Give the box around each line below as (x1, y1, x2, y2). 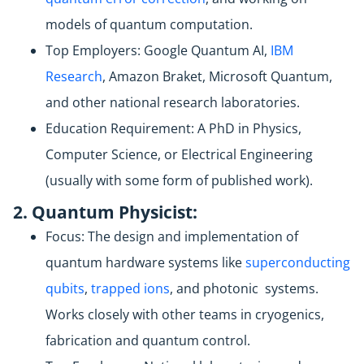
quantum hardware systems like (45, 253, 245, 272)
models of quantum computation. (45, 15, 259, 34)
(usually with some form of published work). (45, 171, 313, 190)
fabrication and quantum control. (45, 331, 250, 350)
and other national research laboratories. (45, 93, 300, 112)
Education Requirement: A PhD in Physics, (45, 119, 301, 138)
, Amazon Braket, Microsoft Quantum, (102, 67, 332, 86)
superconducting (245, 253, 350, 272)
